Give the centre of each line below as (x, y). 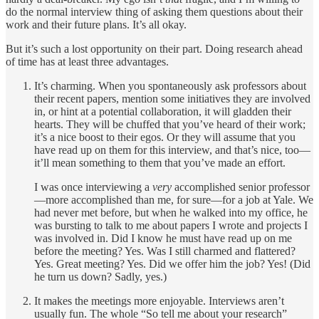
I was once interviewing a (93, 187)
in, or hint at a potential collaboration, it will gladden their (163, 111)
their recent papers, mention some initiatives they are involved (172, 98)
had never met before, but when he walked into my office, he (171, 212)
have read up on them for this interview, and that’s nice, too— (172, 150)
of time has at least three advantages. (87, 61)
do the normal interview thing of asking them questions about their (154, 11)
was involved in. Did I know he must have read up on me (163, 238)
